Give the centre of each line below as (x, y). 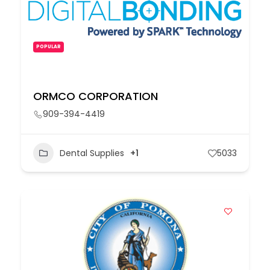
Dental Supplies (92, 153)
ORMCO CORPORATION (96, 96)
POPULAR (49, 47)
